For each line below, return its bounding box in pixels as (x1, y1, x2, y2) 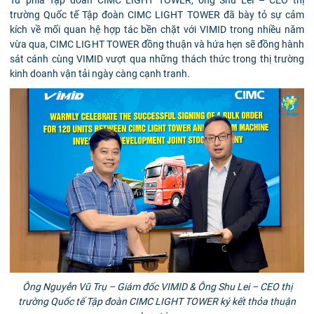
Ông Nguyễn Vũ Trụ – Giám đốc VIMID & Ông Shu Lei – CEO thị (22, 280, 292, 292)
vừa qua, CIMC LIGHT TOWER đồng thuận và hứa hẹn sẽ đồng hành (10, 39, 304, 50)
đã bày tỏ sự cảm (223, 9, 305, 21)
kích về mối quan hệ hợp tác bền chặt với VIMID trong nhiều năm (10, 24, 304, 36)
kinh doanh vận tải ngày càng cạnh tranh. (10, 68, 190, 80)
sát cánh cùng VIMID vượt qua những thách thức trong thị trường (10, 53, 304, 65)
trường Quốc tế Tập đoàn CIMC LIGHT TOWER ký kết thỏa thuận (18, 295, 296, 307)
